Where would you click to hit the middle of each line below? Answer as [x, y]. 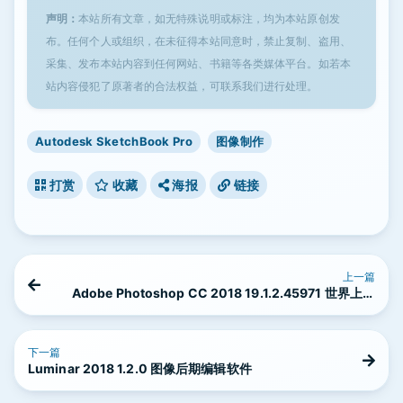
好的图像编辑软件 [324, 309]
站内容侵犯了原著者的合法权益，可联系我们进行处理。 [182, 86]
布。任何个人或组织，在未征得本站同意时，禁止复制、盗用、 [198, 41]
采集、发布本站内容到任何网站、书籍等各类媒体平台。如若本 [198, 63]
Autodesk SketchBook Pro [114, 141]
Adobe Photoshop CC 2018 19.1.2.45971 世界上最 [223, 293]
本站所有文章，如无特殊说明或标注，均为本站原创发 [209, 18]
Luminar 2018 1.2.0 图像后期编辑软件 [140, 368]
